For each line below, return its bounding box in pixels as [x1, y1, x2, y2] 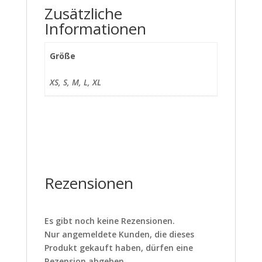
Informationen [44, 18, 146, 40]
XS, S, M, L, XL [50, 77, 101, 88]
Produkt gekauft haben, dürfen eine [44, 242, 193, 254]
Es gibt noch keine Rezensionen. [44, 215, 175, 227]
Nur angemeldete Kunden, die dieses [44, 229, 194, 240]
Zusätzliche [44, 3, 122, 25]
